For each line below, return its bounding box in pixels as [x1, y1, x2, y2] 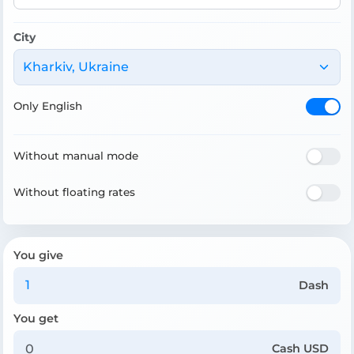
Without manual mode [13, 149, 138, 163]
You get [13, 311, 58, 326]
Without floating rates [13, 186, 135, 199]
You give [13, 247, 63, 262]
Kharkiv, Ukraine [22, 58, 129, 74]
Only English [13, 100, 82, 113]
